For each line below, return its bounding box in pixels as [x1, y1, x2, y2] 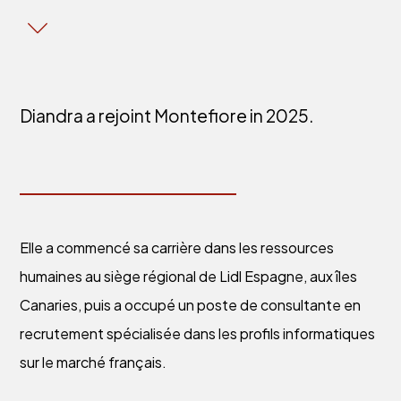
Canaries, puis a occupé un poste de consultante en [20, 294, 362, 314]
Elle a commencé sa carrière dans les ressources [20, 237, 335, 257]
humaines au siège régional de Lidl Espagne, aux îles [20, 266, 358, 286]
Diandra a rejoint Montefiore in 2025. [20, 105, 315, 127]
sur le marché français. [20, 352, 167, 371]
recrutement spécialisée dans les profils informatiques [20, 323, 376, 343]
